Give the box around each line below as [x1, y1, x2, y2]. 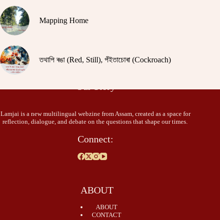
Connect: [78, 134, 114, 145]
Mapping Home [39, 16, 88, 25]
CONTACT [92, 211, 122, 219]
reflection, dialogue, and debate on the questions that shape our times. [2, 118, 189, 126]
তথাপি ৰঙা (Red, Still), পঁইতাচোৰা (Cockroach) [39, 55, 171, 64]
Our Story [76, 81, 115, 92]
